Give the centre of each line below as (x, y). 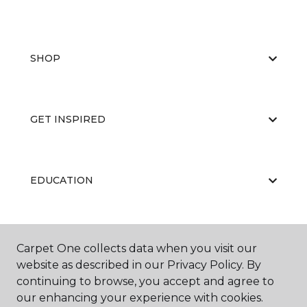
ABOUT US (57, 242)
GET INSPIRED (68, 120)
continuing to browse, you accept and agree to (145, 281)
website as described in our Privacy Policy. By (139, 265)
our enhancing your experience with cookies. (140, 298)
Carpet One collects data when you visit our (137, 248)
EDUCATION (62, 181)
